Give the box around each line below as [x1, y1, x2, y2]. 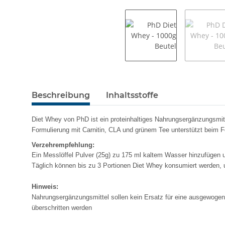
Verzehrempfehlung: [32, 141, 94, 149]
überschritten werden [32, 204, 92, 212]
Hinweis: [32, 183, 58, 191]
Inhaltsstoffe [106, 90, 158, 100]
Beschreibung [32, 90, 90, 100]
